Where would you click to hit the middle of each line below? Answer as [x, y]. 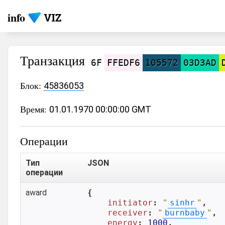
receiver [128, 213]
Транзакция [54, 60]
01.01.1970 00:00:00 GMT [100, 109]
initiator [130, 203]
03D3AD [200, 63]
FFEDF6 [124, 63]
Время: [35, 109]
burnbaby [185, 213]
